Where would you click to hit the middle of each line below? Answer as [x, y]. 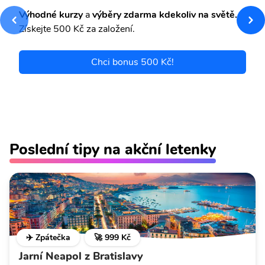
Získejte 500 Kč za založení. [77, 29]
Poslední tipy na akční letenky [113, 150]
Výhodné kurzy [51, 15]
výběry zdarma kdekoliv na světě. [164, 15]
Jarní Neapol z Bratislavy [81, 256]
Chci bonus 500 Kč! [132, 62]
